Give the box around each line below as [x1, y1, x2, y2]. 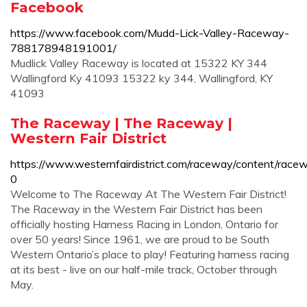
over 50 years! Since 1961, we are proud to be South [10, 232, 269, 246]
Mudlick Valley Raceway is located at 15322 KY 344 [10, 56, 267, 70]
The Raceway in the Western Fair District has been [10, 202, 262, 216]
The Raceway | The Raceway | [10, 114, 232, 132]
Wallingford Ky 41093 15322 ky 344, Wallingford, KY [10, 71, 273, 85]
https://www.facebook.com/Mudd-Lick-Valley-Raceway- [10, 26, 289, 40]
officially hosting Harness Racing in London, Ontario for [10, 217, 278, 231]
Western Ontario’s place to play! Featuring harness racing [10, 247, 289, 261]
